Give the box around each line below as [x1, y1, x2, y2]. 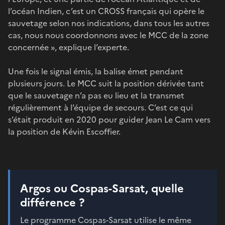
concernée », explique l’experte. [8, 41, 131, 53]
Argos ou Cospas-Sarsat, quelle [20, 180, 184, 197]
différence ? [20, 194, 84, 211]
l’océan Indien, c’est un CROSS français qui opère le [8, 5, 204, 17]
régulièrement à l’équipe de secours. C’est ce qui [8, 101, 193, 114]
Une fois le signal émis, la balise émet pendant [8, 65, 183, 77]
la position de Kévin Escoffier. [8, 125, 123, 138]
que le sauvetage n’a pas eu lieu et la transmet [8, 89, 184, 101]
